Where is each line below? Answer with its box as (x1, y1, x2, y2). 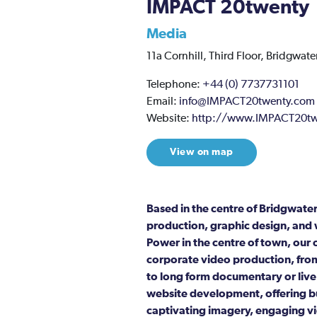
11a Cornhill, (146, 50, 207, 62)
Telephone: (146, 79, 202, 91)
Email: (146, 96, 179, 108)
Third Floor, (209, 50, 264, 62)
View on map (170, 146, 234, 157)
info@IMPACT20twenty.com (179, 96, 315, 108)
